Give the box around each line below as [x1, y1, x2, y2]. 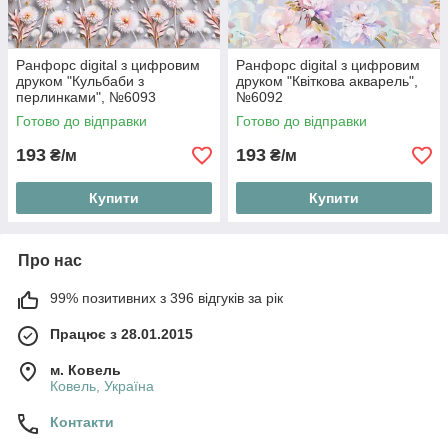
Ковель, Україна [50, 378, 154, 395]
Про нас [18, 252, 82, 270]
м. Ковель [50, 362, 121, 379]
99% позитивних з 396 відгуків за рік [50, 290, 283, 307]
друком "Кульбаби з [16, 73, 144, 90]
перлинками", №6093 [16, 89, 156, 106]
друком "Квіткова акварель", [236, 73, 418, 90]
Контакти [50, 414, 114, 431]
